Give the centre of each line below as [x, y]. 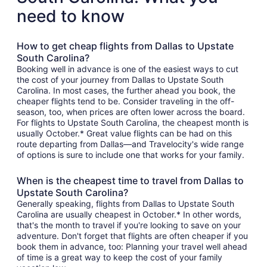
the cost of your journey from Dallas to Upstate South [120, 80]
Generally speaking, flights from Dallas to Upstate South [125, 204]
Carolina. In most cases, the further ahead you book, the [126, 91]
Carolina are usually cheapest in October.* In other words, [129, 215]
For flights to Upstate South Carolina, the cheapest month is [133, 123]
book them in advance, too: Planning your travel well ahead [132, 247]
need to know [71, 16]
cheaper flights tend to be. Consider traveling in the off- [125, 101]
